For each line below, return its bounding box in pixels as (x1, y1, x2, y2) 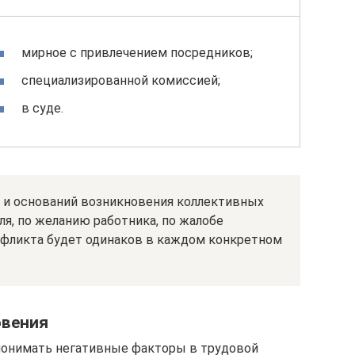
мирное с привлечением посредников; (21, 44, 253, 60)
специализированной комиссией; (21, 72, 220, 88)
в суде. (21, 101, 63, 116)
